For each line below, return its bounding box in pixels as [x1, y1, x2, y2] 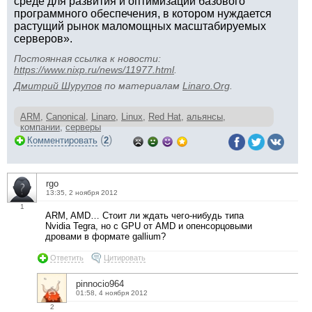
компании [20, 122, 60, 132]
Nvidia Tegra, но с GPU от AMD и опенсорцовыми [45, 221, 252, 231]
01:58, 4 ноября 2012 [76, 288, 148, 297]
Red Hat [148, 111, 181, 122]
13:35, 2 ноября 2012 [46, 189, 118, 196]
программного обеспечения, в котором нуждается [14, 8, 272, 19]
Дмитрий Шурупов [14, 80, 102, 91]
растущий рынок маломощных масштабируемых [14, 20, 266, 32]
